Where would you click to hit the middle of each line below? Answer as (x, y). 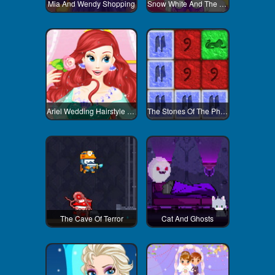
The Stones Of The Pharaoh (224, 111)
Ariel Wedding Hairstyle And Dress (131, 111)
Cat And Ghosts (188, 218)
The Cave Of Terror (91, 218)
